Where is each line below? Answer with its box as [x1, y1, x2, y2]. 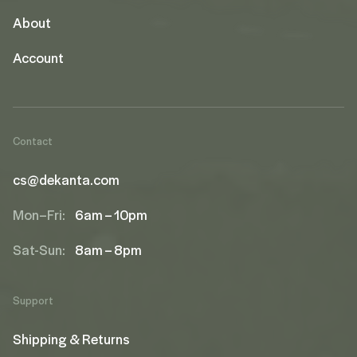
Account [13, 48, 64, 67]
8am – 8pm [75, 240, 142, 259]
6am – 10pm [75, 205, 147, 224]
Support [13, 292, 53, 308]
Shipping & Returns [13, 329, 130, 348]
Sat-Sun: [13, 240, 65, 259]
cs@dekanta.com [13, 170, 120, 189]
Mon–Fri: [13, 205, 65, 224]
